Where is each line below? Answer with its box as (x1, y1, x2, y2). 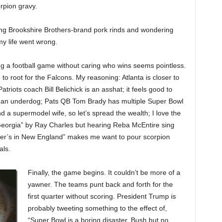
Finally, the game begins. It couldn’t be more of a (27, 168, 180, 176)
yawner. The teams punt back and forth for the (27, 180, 173, 188)
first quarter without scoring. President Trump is (27, 192, 176, 200)
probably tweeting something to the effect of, (27, 204, 167, 212)
